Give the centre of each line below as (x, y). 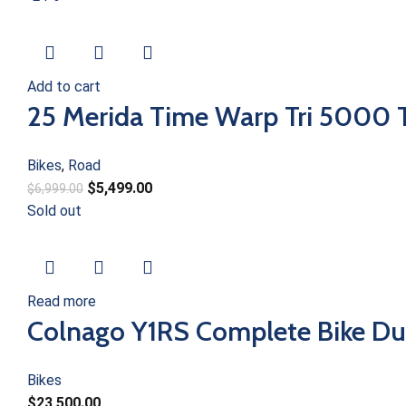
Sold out (54, 211)
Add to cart (64, 87)
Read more (62, 301)
